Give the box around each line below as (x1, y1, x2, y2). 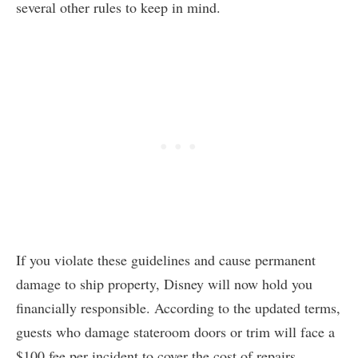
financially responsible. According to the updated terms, (16, 298, 340, 318)
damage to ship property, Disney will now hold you (16, 274, 312, 294)
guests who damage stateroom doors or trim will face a (16, 322, 335, 342)
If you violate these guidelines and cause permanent (16, 250, 316, 270)
